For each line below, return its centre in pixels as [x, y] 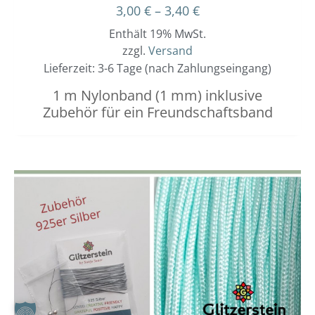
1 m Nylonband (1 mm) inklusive [157, 96]
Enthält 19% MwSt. [157, 34]
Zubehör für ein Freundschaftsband [157, 112]
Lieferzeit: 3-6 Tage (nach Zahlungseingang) [157, 69]
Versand [171, 51]
